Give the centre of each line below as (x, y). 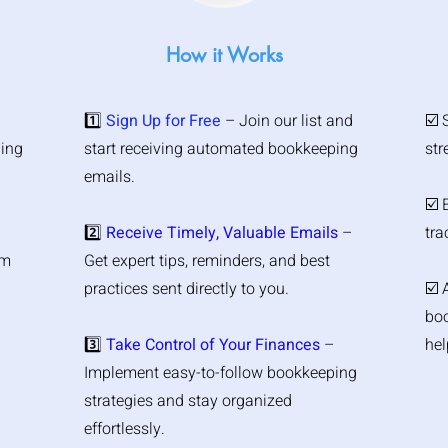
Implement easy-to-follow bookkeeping (220, 373)
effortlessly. (124, 429)
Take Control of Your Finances (213, 345)
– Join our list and (289, 121)
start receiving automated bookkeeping (221, 149)
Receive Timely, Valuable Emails (222, 233)
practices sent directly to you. (186, 289)
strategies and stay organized (188, 401)
